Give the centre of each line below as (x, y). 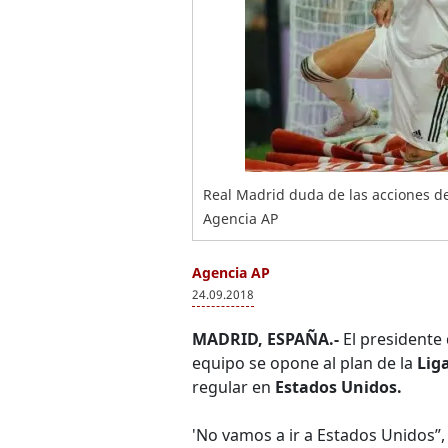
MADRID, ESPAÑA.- (265, 339)
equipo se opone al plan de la (304, 363)
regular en (233, 387)
